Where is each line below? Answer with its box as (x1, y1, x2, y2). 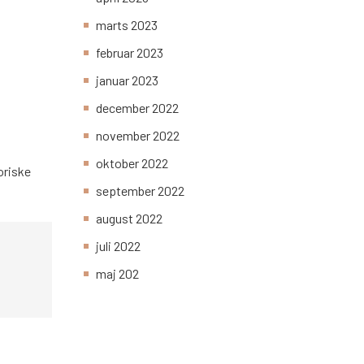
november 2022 (96, 128, 180, 144)
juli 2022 (96, 238, 141, 254)
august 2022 (96, 210, 162, 227)
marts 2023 (96, 17, 158, 33)
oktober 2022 (96, 155, 168, 171)
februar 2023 (96, 45, 163, 61)
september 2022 (96, 183, 184, 199)
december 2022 (96, 100, 179, 116)
